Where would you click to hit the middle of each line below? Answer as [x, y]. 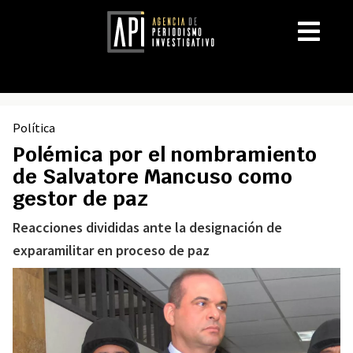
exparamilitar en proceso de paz [111, 250]
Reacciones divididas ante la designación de [147, 227]
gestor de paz [80, 199]
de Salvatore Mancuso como [152, 176]
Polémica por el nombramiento [165, 154]
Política [34, 128]
